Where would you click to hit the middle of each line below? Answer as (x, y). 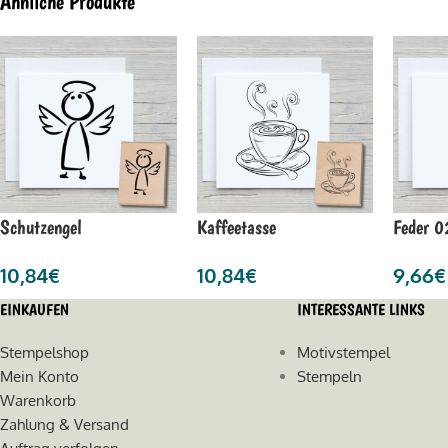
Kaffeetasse (236, 226)
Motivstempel (344, 352)
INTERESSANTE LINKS (361, 309)
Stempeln (330, 376)
